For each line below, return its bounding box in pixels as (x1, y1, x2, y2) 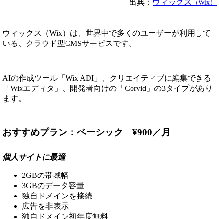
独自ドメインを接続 (22, 192, 92, 200)
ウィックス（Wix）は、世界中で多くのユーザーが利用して (2, 28, 211, 37)
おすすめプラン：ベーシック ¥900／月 (2, 127, 171, 137)
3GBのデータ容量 (22, 181, 84, 190)
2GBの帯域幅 (22, 171, 68, 180)
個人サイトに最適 (2, 153, 65, 162)
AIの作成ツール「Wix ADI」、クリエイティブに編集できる (2, 73, 211, 82)
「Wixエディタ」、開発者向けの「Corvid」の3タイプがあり (2, 84, 213, 92)
